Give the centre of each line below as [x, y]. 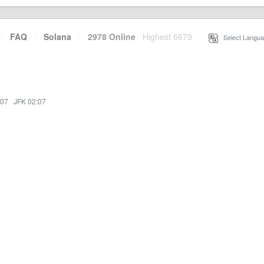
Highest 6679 [167, 37]
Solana [57, 37]
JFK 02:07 [30, 101]
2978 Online [108, 37]
